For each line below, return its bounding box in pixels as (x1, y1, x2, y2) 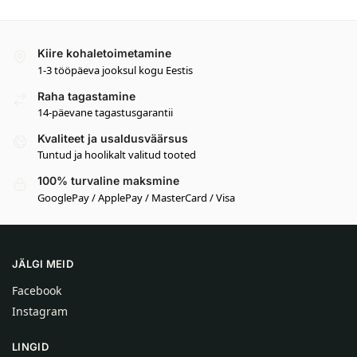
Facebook (12, 282, 61, 298)
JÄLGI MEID (12, 257, 73, 271)
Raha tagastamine (37, 88, 135, 103)
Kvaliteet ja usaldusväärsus (37, 131, 188, 145)
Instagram (12, 303, 68, 319)
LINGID (12, 339, 49, 353)
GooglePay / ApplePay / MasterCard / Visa (37, 190, 235, 205)
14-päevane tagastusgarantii (37, 104, 173, 120)
